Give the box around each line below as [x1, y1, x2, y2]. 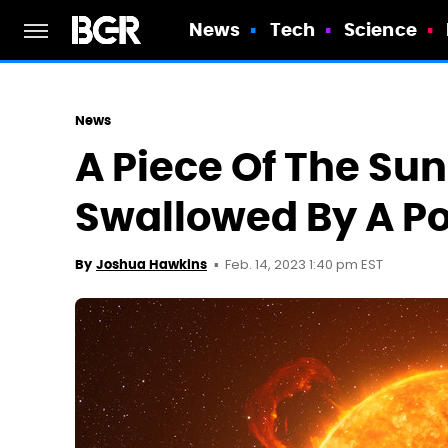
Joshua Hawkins [96, 256, 207, 273]
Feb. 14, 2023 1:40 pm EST [225, 255, 383, 276]
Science [344, 18, 417, 41]
